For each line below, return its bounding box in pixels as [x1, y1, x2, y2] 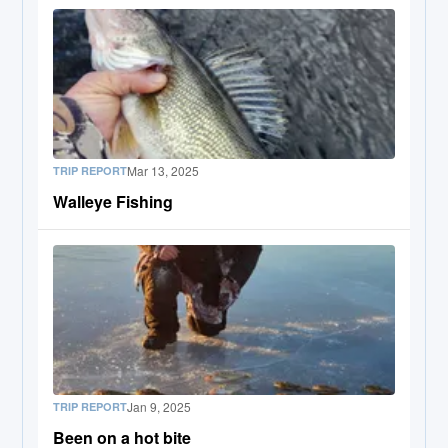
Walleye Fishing [53, 189, 174, 213]
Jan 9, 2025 [127, 397, 192, 415]
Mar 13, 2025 [127, 161, 200, 179]
